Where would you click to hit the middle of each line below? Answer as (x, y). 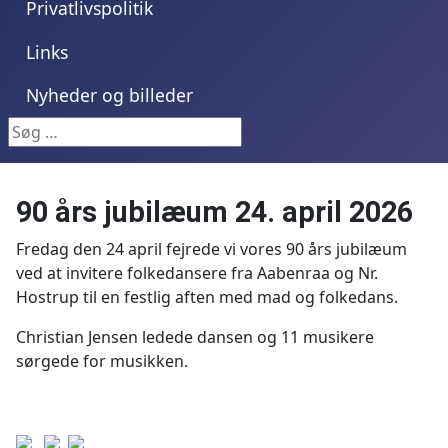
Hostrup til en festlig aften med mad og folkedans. (207, 296)
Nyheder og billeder (109, 95)
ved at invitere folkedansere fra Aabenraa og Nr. (197, 272)
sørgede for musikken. (102, 360)
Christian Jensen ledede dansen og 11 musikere (195, 336)
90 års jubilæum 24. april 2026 (214, 211)
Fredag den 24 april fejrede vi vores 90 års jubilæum (211, 248)
